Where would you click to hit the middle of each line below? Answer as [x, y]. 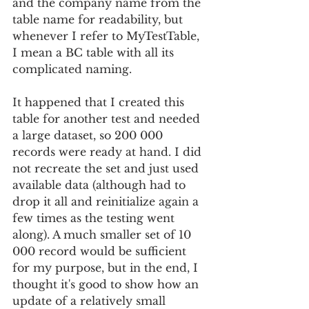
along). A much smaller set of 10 [103, 235]
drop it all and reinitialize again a [107, 201]
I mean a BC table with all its [95, 52]
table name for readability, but [99, 19]
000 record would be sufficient [101, 251]
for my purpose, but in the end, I [107, 268]
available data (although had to [101, 185]
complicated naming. [72, 69]
